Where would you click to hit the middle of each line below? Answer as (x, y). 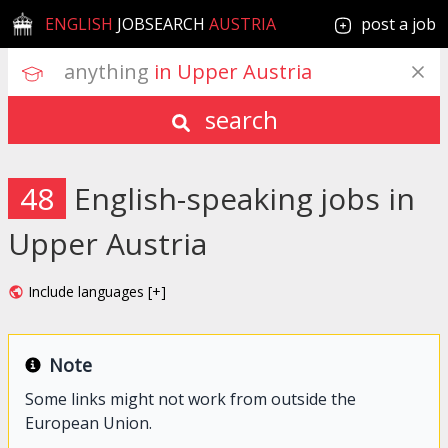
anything (106, 71)
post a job (398, 24)
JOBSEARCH (161, 24)
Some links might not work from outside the (190, 399)
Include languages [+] (97, 291)
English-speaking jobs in (244, 198)
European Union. (88, 423)
